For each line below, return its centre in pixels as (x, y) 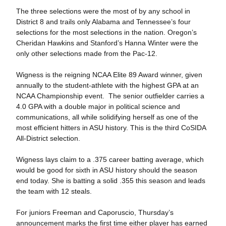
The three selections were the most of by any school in (103, 11)
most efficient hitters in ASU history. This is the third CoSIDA (111, 128)
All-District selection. (48, 138)
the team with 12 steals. (54, 191)
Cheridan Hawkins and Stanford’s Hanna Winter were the (107, 43)
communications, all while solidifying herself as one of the (107, 117)
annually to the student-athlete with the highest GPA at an (107, 85)
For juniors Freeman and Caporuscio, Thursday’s (95, 212)
